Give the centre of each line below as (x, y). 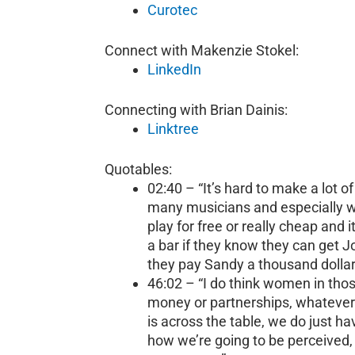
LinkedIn (174, 70)
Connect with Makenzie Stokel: (202, 51)
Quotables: (138, 170)
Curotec (172, 10)
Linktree (173, 129)
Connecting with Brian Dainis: (196, 110)
